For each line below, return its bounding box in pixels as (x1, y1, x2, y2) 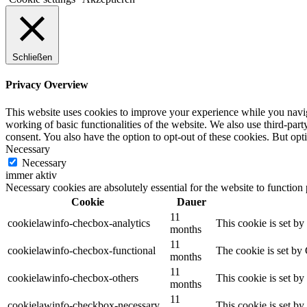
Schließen (12, 52, 52, 63)
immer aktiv (5, 169, 57, 181)
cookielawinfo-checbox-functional (8, 244, 156, 256)
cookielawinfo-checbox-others (8, 271, 138, 284)
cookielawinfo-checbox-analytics (8, 217, 150, 229)
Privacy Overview (5, 79, 88, 91)
